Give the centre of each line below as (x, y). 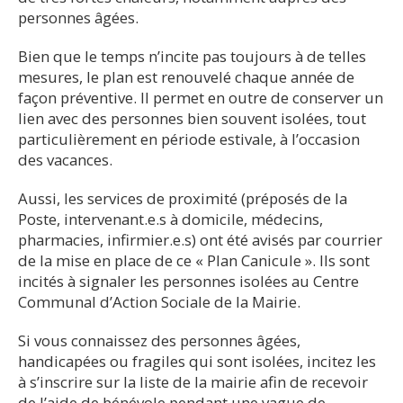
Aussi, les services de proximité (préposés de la (183, 198)
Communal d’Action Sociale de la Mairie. (159, 301)
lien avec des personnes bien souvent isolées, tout (192, 118)
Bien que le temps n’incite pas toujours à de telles (192, 56)
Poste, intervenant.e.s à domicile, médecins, (170, 219)
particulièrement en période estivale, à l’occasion (189, 139)
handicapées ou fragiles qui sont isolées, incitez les (197, 361)
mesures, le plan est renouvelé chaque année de (186, 76)
